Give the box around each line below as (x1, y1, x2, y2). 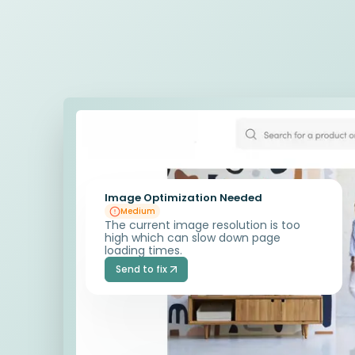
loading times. (104, 242, 182, 259)
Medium (120, 205, 155, 218)
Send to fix (116, 262, 168, 277)
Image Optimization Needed (104, 190, 262, 206)
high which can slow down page (104, 230, 281, 246)
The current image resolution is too (104, 217, 300, 234)
